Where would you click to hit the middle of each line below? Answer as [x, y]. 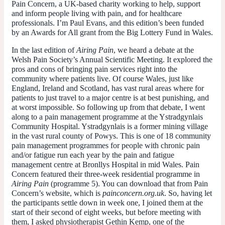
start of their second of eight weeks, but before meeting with [106, 212]
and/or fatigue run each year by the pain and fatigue [93, 155]
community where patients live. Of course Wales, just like [102, 78]
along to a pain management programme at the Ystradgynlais [107, 117]
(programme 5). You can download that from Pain [128, 183]
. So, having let [188, 193]
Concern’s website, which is [57, 193]
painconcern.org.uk [133, 193]
